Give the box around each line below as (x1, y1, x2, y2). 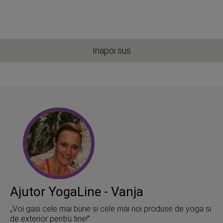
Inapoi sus (92, 45, 131, 56)
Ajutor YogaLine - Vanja (10, 184, 143, 200)
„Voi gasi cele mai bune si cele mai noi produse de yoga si (10, 204, 211, 214)
